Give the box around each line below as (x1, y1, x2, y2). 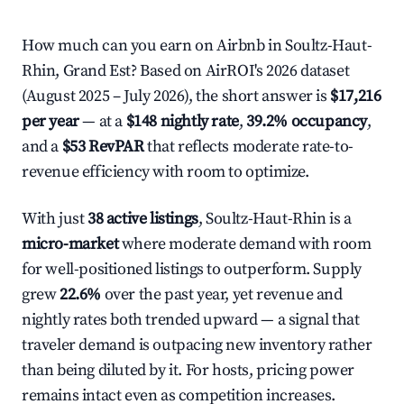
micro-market (22, 234, 119, 254)
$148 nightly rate (125, 111, 239, 132)
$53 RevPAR (61, 136, 144, 157)
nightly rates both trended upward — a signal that (22, 309, 360, 330)
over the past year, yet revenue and (101, 284, 343, 305)
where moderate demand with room (118, 234, 372, 254)
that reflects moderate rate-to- (143, 136, 353, 157)
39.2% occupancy (246, 111, 368, 132)
